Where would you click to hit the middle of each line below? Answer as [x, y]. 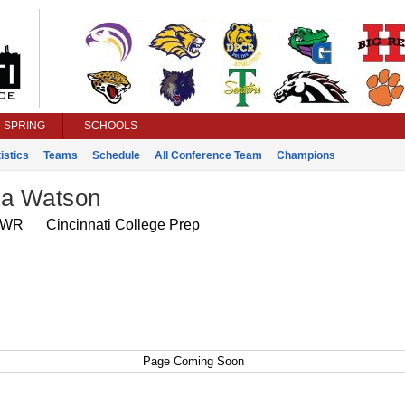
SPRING [24, 126]
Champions [306, 155]
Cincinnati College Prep [122, 225]
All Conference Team [208, 155]
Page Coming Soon [193, 362]
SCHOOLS [110, 126]
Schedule [116, 155]
